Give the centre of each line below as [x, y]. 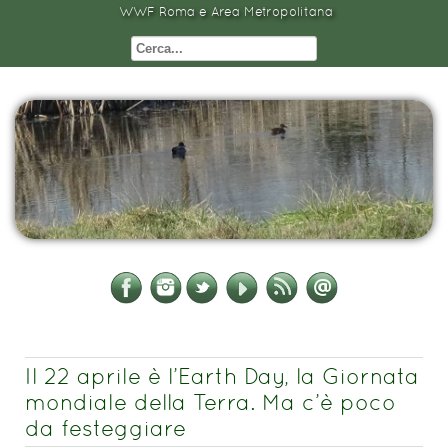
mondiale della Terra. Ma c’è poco [210, 402]
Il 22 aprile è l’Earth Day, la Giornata [222, 376]
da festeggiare [105, 428]
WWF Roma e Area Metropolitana [226, 11]
